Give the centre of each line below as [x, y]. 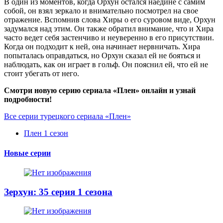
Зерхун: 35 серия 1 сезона [58, 192]
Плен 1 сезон [46, 133]
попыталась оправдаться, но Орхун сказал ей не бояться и [102, 56]
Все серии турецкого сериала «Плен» [67, 116]
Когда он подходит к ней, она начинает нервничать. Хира [102, 47]
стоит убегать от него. [42, 74]
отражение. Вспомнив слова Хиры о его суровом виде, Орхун [110, 20]
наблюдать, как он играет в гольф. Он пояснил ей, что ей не [106, 65]
